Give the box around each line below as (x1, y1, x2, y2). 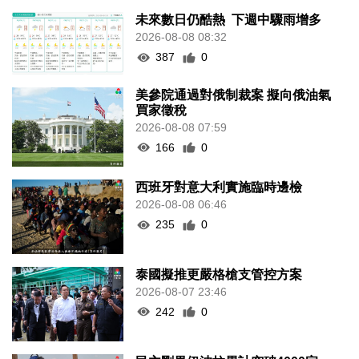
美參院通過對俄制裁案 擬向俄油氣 (135, 87, 332, 102)
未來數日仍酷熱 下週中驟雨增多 (135, 13, 322, 27)
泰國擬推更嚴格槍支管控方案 (135, 267, 303, 281)
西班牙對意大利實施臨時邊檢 (135, 180, 303, 195)
